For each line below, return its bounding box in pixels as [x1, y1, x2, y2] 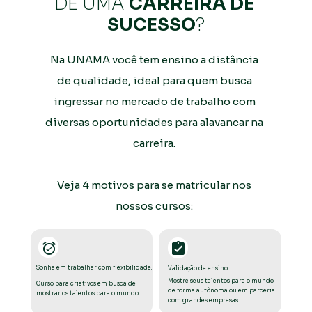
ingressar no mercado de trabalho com [53, 94, 256, 108]
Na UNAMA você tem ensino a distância [50, 52, 258, 66]
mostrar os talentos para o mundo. [36, 289, 141, 297]
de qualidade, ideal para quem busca [56, 73, 252, 87]
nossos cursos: [116, 198, 195, 212]
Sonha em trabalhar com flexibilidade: [36, 264, 152, 272]
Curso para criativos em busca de [36, 279, 136, 287]
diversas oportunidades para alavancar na [45, 115, 263, 129]
